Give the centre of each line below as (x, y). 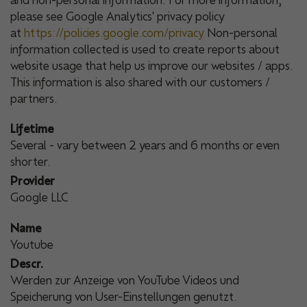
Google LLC (39, 198)
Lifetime (32, 129)
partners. (34, 99)
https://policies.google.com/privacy (114, 33)
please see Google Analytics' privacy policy (118, 17)
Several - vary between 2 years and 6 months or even (145, 146)
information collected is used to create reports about (145, 50)
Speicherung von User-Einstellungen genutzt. (124, 296)
